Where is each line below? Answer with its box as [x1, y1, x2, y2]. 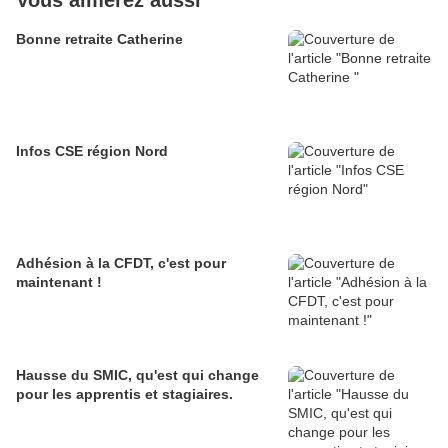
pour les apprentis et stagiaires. [16, 385, 233, 402]
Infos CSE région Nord [16, 142, 168, 159]
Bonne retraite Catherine [16, 30, 183, 47]
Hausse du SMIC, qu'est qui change [16, 366, 259, 383]
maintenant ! [16, 273, 102, 290]
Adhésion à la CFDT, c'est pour [16, 254, 226, 271]
